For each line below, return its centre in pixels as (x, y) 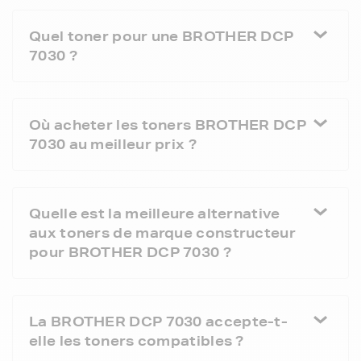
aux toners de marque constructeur (162, 232)
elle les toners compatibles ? (137, 340)
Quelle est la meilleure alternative (155, 213)
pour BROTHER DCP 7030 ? (130, 251)
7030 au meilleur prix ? (113, 143)
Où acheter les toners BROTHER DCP (168, 124)
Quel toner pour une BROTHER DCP (162, 35)
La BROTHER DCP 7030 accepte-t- (158, 321)
